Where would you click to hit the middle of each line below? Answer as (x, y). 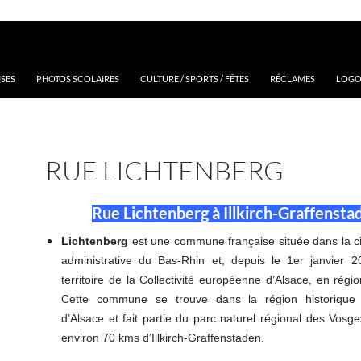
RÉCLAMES (293, 78)
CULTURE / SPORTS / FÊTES (195, 78)
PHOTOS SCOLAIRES (78, 78)
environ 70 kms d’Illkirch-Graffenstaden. (163, 337)
